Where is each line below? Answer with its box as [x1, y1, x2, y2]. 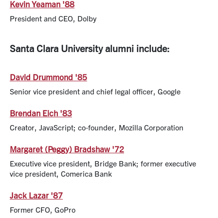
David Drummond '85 [10, 71, 87, 82]
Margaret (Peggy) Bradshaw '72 [10, 143, 124, 154]
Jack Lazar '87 [10, 189, 63, 200]
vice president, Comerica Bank [10, 168, 112, 178]
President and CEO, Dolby [10, 13, 96, 23]
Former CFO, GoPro [10, 204, 75, 214]
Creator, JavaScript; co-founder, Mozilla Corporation [10, 122, 183, 132]
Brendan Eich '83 [10, 107, 72, 118]
